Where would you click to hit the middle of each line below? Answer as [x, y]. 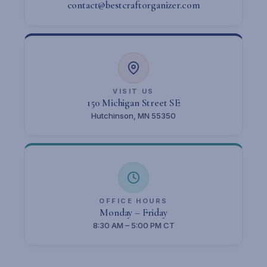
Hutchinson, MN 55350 [133, 116]
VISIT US [133, 91]
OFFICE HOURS [133, 201]
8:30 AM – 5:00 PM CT [133, 225]
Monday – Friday [133, 212]
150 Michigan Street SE [133, 103]
